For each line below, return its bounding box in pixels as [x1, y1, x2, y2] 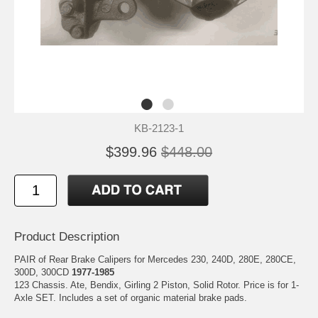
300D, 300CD [14, 267, 72, 278]
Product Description [14, 230, 119, 244]
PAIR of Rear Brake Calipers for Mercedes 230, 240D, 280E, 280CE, [14, 254, 296, 265]
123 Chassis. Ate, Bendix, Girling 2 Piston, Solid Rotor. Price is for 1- [14, 280, 299, 291]
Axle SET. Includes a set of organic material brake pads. [14, 292, 247, 304]
